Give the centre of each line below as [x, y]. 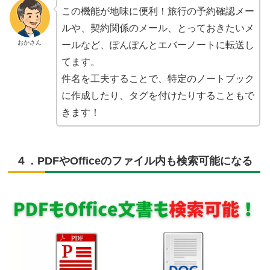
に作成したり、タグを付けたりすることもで [158, 95]
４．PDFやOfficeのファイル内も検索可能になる [134, 161]
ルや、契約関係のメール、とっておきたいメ [158, 28]
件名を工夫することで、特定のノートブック [158, 78]
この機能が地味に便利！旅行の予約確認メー [158, 11]
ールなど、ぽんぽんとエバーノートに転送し [158, 45]
